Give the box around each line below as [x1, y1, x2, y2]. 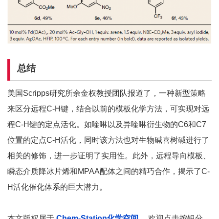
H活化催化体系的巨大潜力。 [7, 182, 107, 191]
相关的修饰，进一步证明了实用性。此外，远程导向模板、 [7, 151, 211, 160]
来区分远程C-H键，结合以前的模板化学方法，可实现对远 [7, 104, 209, 113]
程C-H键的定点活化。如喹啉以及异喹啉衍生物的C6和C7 [7, 120, 206, 129]
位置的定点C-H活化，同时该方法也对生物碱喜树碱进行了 [7, 135, 209, 144]
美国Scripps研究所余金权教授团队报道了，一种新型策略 [7, 88, 206, 97]
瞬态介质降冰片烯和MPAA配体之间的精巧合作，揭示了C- [7, 167, 210, 175]
